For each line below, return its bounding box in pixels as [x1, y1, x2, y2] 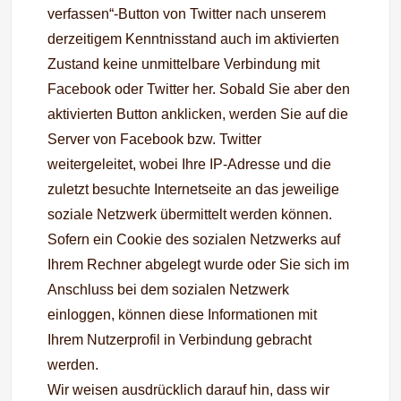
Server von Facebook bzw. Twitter [47, 132, 262, 147]
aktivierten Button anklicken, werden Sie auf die [47, 107, 349, 122]
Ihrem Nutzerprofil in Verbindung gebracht [47, 332, 312, 347]
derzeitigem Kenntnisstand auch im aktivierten [47, 31, 340, 47]
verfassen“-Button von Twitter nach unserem [47, 6, 327, 21]
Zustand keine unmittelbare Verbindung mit [47, 56, 320, 72]
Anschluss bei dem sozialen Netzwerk [47, 282, 290, 297]
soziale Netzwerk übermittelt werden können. [47, 207, 333, 222]
